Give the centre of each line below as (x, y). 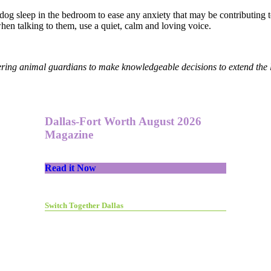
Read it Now (70, 168)
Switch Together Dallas (84, 206)
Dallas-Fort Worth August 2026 (123, 122)
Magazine (69, 135)
